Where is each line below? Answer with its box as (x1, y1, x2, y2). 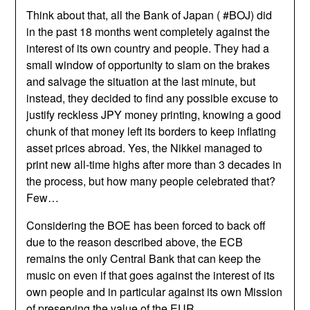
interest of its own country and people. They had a (26, 39, 270, 56)
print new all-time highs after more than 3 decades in (26, 156, 282, 172)
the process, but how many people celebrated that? (26, 172, 276, 189)
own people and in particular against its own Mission (26, 283, 283, 300)
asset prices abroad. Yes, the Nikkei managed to (26, 139, 263, 156)
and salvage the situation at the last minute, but (26, 73, 256, 89)
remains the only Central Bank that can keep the (26, 250, 262, 266)
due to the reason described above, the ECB (26, 233, 244, 250)
